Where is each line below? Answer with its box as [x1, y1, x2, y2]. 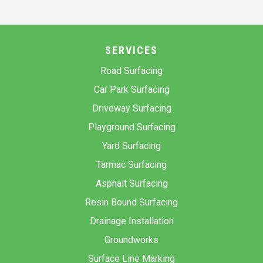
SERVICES [105, 43, 158, 56]
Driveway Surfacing [92, 102, 171, 114]
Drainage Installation [89, 215, 174, 227]
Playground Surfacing [87, 121, 176, 133]
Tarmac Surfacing [96, 159, 167, 170]
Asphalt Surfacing [95, 177, 168, 189]
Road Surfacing [100, 65, 163, 76]
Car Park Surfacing [93, 83, 170, 95]
